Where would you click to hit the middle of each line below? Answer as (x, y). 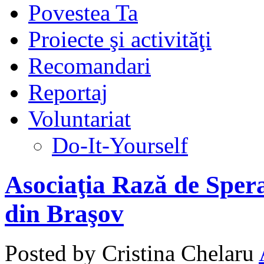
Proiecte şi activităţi (120, 39)
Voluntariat (80, 118)
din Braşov (64, 213)
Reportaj (68, 92)
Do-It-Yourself (120, 145)
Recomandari (90, 65)
